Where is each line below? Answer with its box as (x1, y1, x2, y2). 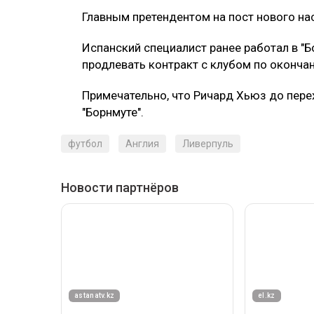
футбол (68, 137, 102, 149)
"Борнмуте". (82, 104, 144, 119)
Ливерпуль (182, 137, 233, 149)
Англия (125, 137, 159, 149)
